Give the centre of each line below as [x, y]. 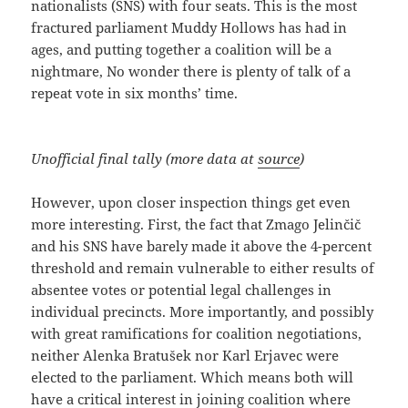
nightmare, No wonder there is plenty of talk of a [191, 71]
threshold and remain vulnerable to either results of [203, 268]
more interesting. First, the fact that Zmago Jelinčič [196, 224]
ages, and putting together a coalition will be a [182, 50]
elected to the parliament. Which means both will [193, 377]
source [279, 159]
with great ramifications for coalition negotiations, [197, 334]
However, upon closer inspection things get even [191, 203]
